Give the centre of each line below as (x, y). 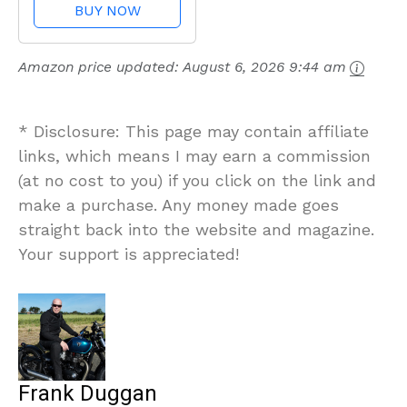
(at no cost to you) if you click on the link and (197, 181)
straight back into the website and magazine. (196, 230)
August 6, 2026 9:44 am (264, 67)
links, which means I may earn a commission (194, 156)
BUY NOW (107, 11)
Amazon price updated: (100, 67)
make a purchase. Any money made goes (179, 205)
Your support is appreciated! (129, 254)
